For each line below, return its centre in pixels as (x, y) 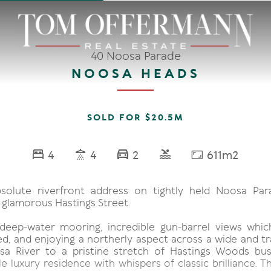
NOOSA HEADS (135, 74)
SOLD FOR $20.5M (135, 117)
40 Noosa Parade (135, 56)
